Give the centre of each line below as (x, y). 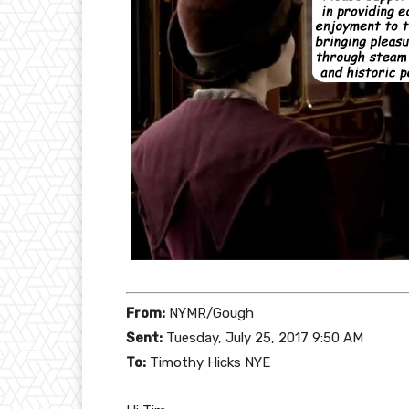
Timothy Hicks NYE (208, 362)
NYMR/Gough (210, 313)
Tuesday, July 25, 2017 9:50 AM (263, 337)
